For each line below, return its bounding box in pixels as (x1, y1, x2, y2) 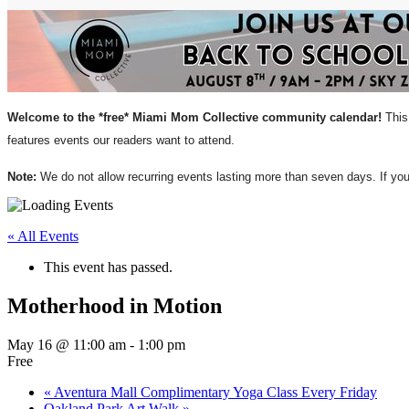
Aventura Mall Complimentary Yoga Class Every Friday (51, 383, 377, 400)
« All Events (7, 228, 79, 244)
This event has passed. (44, 259, 173, 275)
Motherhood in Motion (7, 293, 222, 318)
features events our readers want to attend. (7, 133, 235, 147)
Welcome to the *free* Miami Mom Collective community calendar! (7, 110, 382, 124)
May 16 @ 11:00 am (7, 336, 126, 352)
